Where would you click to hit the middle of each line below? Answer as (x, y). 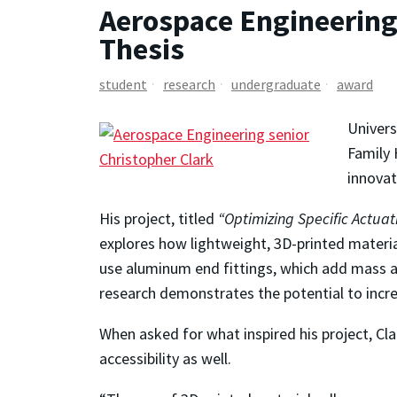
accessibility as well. (165, 359)
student (123, 84)
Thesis (142, 49)
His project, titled (159, 219)
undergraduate (276, 84)
